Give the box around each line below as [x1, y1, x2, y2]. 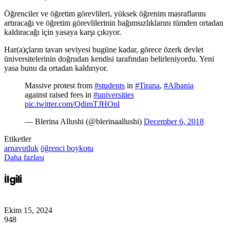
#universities [93, 90, 134, 100]
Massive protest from [25, 81, 94, 90]
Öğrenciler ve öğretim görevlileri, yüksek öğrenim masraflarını [4, 9, 206, 18]
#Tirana [135, 81, 160, 90]
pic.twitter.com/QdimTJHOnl [25, 100, 120, 109]
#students [94, 81, 125, 90]
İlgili [4, 172, 22, 186]
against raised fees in [25, 90, 93, 100]
